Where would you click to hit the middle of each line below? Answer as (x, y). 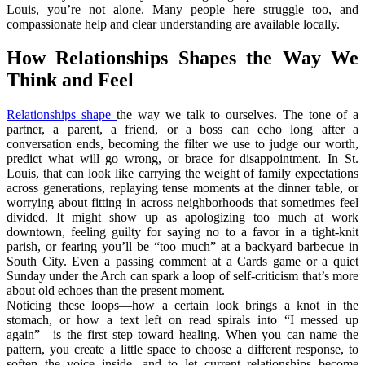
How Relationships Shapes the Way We (182, 58)
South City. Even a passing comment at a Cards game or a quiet (182, 262)
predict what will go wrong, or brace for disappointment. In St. (182, 159)
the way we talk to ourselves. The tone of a (237, 115)
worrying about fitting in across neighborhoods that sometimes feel (182, 203)
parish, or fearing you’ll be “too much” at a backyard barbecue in (182, 247)
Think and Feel (73, 80)
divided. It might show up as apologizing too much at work (182, 218)
